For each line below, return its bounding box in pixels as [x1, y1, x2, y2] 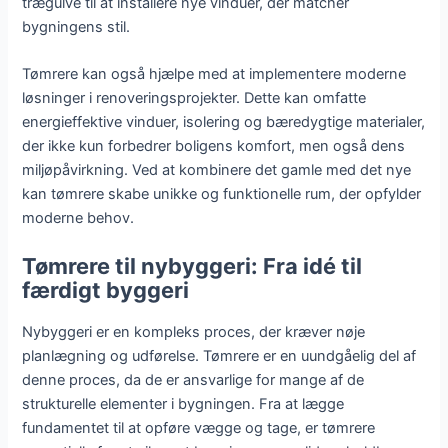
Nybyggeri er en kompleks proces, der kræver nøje [22, 322, 366, 341]
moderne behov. [22, 209, 135, 228]
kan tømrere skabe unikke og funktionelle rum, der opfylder [22, 185, 422, 204]
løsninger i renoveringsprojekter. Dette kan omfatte [22, 89, 367, 108]
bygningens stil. [22, 18, 131, 36]
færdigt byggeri [22, 276, 190, 303]
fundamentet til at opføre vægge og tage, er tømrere [22, 418, 376, 437]
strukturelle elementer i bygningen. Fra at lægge [22, 394, 345, 413]
